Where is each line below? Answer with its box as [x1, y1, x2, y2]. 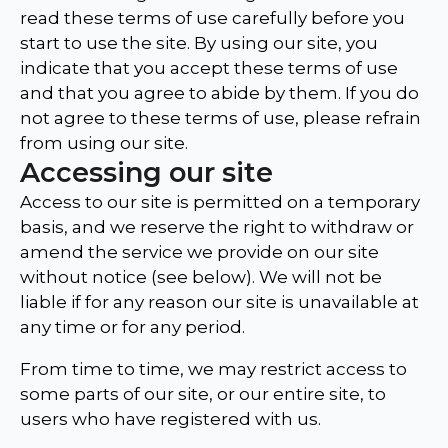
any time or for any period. [20, 317, 245, 338]
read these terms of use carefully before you [20, 8, 405, 29]
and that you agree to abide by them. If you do [20, 83, 419, 104]
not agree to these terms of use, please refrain [20, 108, 421, 129]
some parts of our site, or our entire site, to [20, 384, 386, 405]
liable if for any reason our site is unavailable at [20, 292, 419, 313]
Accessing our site [20, 156, 273, 190]
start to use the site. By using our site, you [20, 33, 378, 54]
